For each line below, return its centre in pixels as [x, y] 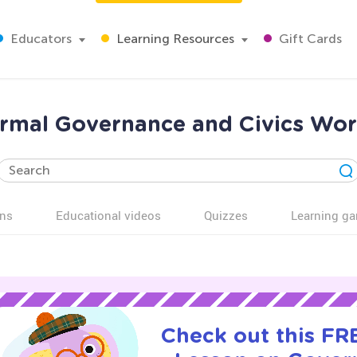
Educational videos [108, 215]
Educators [39, 39]
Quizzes [226, 215]
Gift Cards [309, 39]
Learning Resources [174, 39]
